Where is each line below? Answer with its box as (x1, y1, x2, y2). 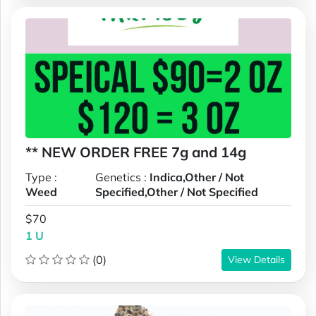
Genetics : (95, 169, 150, 184)
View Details (228, 253, 285, 266)
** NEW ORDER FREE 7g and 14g (25, 142, 246, 161)
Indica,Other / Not (149, 169, 244, 184)
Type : (25, 169, 57, 184)
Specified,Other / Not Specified (95, 184, 258, 199)
